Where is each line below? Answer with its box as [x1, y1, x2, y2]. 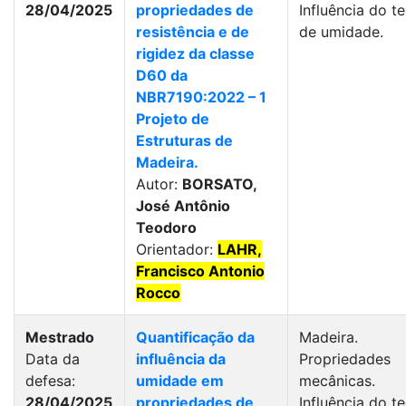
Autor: [136, 175, 182, 193]
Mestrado [25, 328, 94, 346]
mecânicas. [299, 372, 375, 390]
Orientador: [136, 240, 217, 258]
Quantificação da [136, 328, 255, 346]
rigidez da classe [136, 44, 255, 63]
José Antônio [136, 197, 230, 215]
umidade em [136, 372, 224, 390]
